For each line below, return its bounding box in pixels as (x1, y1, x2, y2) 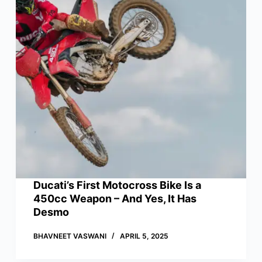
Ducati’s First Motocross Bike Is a (33, 179, 201, 192)
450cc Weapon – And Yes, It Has (33, 192, 196, 205)
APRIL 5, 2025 (119, 232, 168, 241)
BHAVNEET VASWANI (33, 232, 106, 241)
